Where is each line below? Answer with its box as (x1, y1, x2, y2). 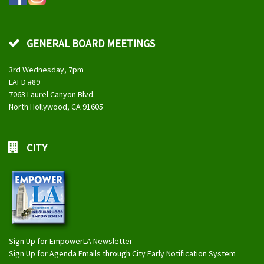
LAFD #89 (9, 77, 40, 88)
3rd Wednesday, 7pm (9, 64, 84, 75)
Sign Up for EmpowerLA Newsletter (9, 236, 133, 247)
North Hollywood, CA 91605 (9, 101, 103, 113)
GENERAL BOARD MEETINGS (27, 37, 155, 51)
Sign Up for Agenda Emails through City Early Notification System (9, 248, 236, 259)
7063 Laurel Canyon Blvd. (9, 89, 95, 100)
